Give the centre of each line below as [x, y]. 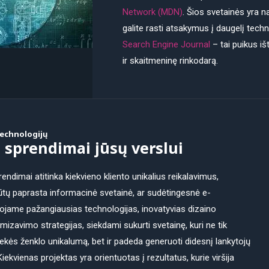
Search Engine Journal [167, 44]
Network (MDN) [153, 12]
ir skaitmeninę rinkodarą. [171, 61]
